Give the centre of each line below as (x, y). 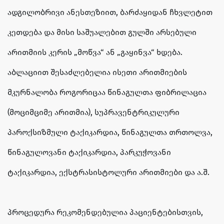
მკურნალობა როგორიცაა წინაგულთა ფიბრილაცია (107, 92)
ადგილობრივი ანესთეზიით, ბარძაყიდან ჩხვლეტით (110, 12)
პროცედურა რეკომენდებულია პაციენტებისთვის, (105, 212)
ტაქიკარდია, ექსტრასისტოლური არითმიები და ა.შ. (108, 172)
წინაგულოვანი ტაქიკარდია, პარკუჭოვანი (89, 152)
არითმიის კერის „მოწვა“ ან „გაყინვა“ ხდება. (95, 52)
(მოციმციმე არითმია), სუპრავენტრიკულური (93, 112)
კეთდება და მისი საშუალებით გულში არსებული (102, 32)
